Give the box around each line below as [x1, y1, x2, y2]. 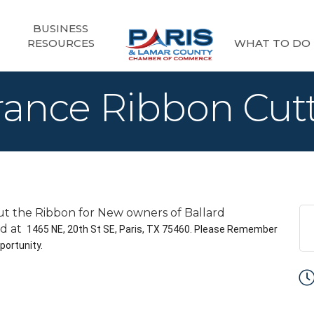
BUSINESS [33, 22, 88, 35]
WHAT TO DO [234, 36, 310, 50]
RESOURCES [27, 36, 95, 50]
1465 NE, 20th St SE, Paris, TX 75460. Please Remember [27, 224, 278, 235]
